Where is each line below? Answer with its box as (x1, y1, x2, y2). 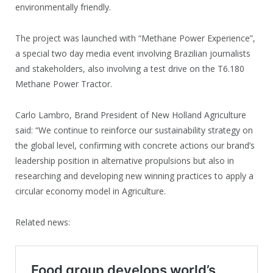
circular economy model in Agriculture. (15, 185, 166, 197)
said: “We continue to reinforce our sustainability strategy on (15, 124, 253, 136)
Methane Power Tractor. (15, 77, 112, 90)
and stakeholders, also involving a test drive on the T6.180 (15, 62, 244, 74)
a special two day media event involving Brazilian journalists (15, 47, 250, 59)
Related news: (15, 216, 70, 228)
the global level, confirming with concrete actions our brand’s (15, 139, 255, 151)
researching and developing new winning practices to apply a (15, 169, 253, 182)
